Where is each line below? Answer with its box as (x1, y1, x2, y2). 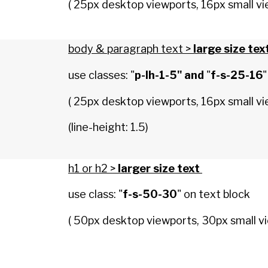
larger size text (118, 162, 202, 175)
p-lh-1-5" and (135, 68, 204, 81)
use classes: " (68, 68, 135, 81)
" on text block (177, 188, 250, 201)
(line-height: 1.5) (68, 121, 148, 134)
